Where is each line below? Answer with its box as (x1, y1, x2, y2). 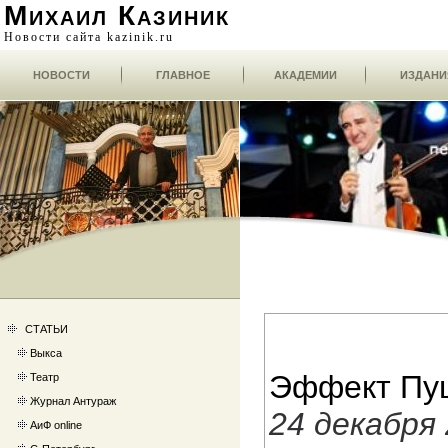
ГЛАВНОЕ (156, 69, 210, 81)
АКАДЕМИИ (273, 69, 337, 81)
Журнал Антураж (30, 395, 116, 407)
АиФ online (30, 419, 82, 431)
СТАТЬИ (25, 323, 68, 335)
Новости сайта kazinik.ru (4, 30, 174, 44)
